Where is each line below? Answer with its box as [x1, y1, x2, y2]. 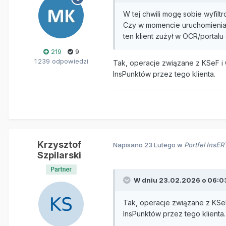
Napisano [113, 141, 144, 149]
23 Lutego [144, 141, 176, 149]
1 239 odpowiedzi [34, 56, 88, 65]
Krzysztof [37, 139, 81, 150]
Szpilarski [37, 149, 81, 160]
